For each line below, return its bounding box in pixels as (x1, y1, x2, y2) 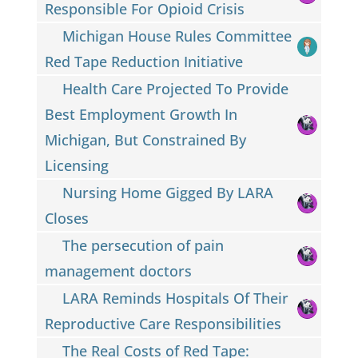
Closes (44, 208, 89, 228)
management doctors (44, 261, 192, 280)
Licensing (44, 155, 109, 175)
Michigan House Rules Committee (62, 26, 292, 46)
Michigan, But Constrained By (44, 129, 246, 149)
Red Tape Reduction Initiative (44, 51, 243, 71)
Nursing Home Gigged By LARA (62, 182, 274, 202)
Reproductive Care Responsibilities (44, 313, 281, 333)
